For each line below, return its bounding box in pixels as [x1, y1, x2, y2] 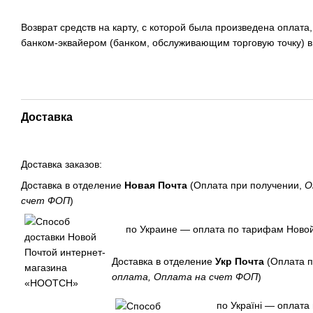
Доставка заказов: [21, 158, 102, 170]
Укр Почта [215, 255, 264, 267]
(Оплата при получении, [187, 180, 302, 191]
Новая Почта [124, 180, 187, 191]
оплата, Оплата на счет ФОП [112, 270, 258, 282]
